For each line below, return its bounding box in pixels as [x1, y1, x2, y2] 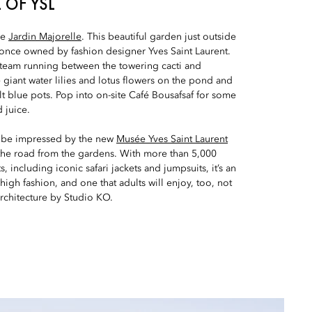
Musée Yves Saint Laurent [116, 134, 228, 144]
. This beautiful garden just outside [81, 31, 236, 42]
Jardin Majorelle [8, 31, 81, 42]
